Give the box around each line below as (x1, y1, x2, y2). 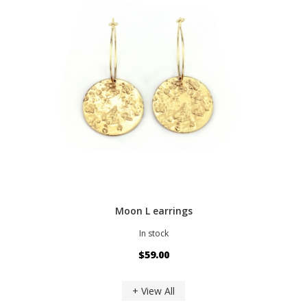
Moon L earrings (114, 204, 193, 217)
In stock (138, 227, 169, 239)
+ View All (132, 284, 175, 297)
